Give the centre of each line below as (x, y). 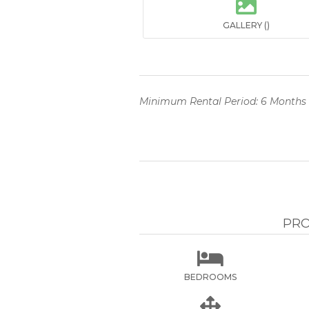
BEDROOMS (211, 277)
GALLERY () (246, 25)
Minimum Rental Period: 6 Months (223, 101)
